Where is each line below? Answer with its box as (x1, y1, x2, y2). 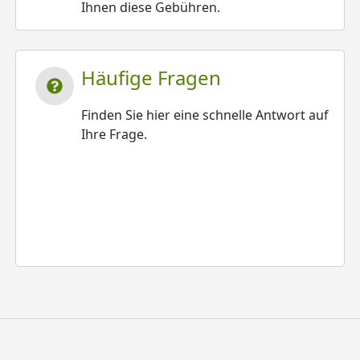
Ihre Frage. (81, 125, 148, 143)
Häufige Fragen (81, 64, 222, 91)
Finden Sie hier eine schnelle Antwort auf (81, 106, 329, 124)
